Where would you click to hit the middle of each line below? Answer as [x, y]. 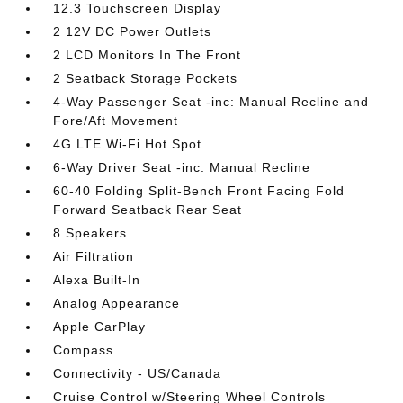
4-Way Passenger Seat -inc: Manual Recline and [211, 102]
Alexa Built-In [97, 280]
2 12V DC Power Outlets [133, 31]
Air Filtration [94, 256]
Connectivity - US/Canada [138, 373]
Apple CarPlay [100, 327]
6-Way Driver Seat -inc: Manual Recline [182, 167]
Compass [84, 350]
